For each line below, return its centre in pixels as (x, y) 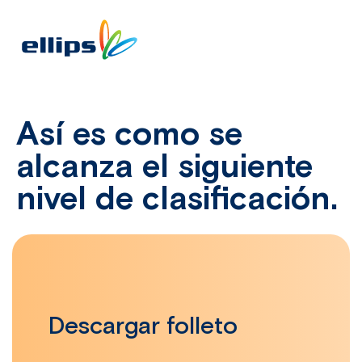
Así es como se (129, 136)
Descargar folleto (143, 328)
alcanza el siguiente (164, 168)
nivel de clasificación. (177, 200)
